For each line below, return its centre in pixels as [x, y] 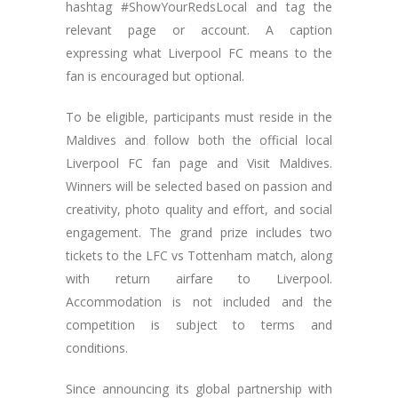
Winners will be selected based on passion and [199, 186]
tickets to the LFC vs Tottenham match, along [199, 255]
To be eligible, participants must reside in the [199, 116]
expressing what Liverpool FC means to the [199, 52]
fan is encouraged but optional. [155, 76]
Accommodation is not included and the [199, 301]
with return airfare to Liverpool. [199, 278]
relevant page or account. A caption [199, 29]
